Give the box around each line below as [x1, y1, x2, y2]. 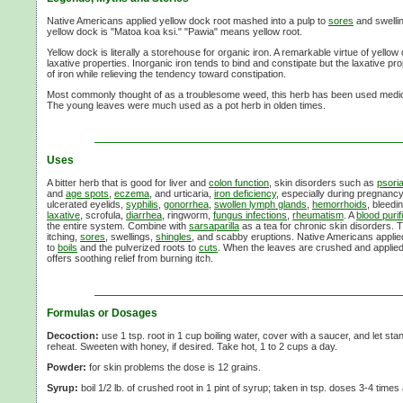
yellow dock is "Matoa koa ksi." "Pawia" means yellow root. [47, 25, 302, 37]
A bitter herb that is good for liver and [47, 176, 209, 188]
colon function [209, 176, 269, 188]
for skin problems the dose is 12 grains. [86, 361, 261, 372]
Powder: [47, 361, 86, 372]
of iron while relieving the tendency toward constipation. [47, 67, 286, 79]
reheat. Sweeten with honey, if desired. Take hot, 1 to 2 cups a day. [47, 340, 337, 352]
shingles [156, 230, 192, 242]
